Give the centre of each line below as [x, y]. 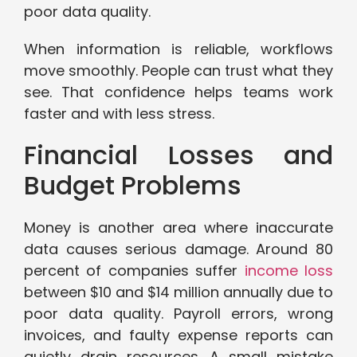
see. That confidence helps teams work [178, 92]
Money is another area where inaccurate [178, 228]
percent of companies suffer [134, 271]
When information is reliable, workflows [178, 49]
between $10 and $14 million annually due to [178, 292]
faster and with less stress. [119, 114]
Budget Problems [133, 186]
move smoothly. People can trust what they [178, 71]
